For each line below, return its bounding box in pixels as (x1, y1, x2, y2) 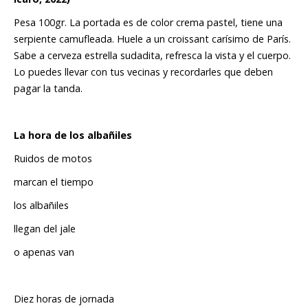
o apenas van (14, 245, 74, 259)
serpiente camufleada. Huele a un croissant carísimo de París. (14, 32, 291, 46)
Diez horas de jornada (14, 292, 114, 306)
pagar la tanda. (14, 82, 82, 96)
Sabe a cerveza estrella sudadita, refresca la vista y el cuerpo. (14, 49, 291, 63)
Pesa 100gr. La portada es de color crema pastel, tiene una (14, 16, 283, 30)
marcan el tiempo (14, 175, 93, 189)
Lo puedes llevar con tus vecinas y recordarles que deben (14, 65, 273, 79)
